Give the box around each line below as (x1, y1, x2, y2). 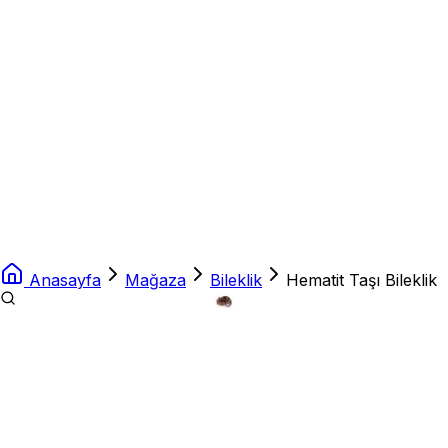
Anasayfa (29, 270, 101, 291)
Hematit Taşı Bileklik (286, 270, 437, 291)
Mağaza (125, 270, 186, 291)
